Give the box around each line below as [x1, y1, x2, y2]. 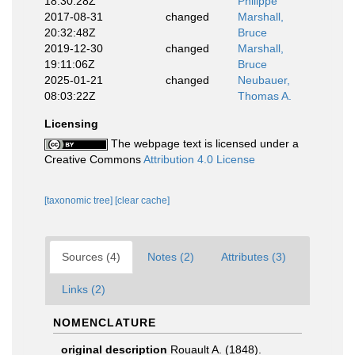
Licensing [44, 117, 98, 130]
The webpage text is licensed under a [108, 137, 299, 150]
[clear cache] [115, 195, 170, 206]
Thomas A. [238, 90, 292, 102]
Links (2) [62, 283, 105, 296]
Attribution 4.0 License [143, 153, 255, 166]
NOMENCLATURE [53, 316, 156, 329]
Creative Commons [44, 153, 143, 166]
